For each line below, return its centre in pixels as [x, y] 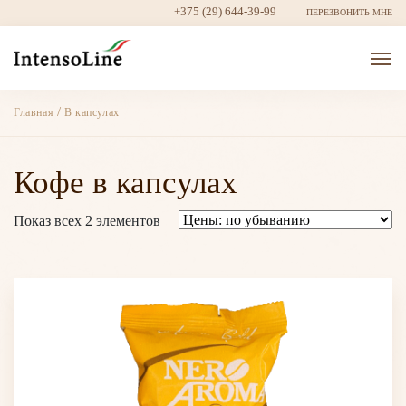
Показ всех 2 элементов [87, 220]
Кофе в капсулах [126, 182]
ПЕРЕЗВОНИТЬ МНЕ [349, 12]
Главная [35, 113]
